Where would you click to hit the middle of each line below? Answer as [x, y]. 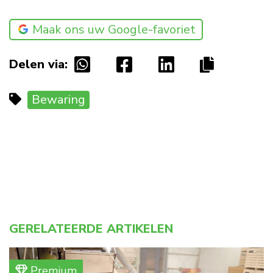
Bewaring [58, 100]
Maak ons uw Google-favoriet [114, 30]
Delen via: [38, 65]
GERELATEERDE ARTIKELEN [91, 229]
